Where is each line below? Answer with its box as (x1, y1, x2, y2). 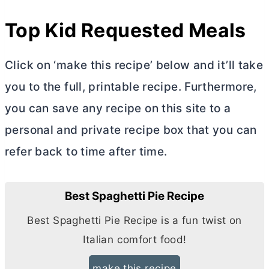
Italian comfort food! (82, 232, 187, 246)
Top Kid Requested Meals (5, 19, 246, 43)
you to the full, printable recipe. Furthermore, (5, 80, 257, 94)
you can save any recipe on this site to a (5, 101, 231, 116)
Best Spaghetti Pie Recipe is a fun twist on (27, 213, 242, 226)
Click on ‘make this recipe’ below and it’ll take (5, 58, 264, 73)
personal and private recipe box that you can (5, 123, 257, 138)
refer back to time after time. (5, 145, 168, 159)
